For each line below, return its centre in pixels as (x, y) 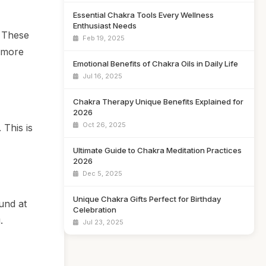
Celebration (95, 210)
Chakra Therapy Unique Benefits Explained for (158, 102)
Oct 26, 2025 (103, 125)
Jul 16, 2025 (102, 76)
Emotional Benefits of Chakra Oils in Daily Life (156, 64)
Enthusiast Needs (105, 26)
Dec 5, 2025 (102, 173)
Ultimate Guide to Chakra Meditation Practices (157, 150)
